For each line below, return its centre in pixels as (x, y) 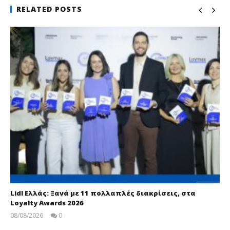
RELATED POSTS (49, 9)
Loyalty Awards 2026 (47, 203)
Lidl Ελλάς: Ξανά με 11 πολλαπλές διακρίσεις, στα (103, 193)
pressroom (71, 223)
